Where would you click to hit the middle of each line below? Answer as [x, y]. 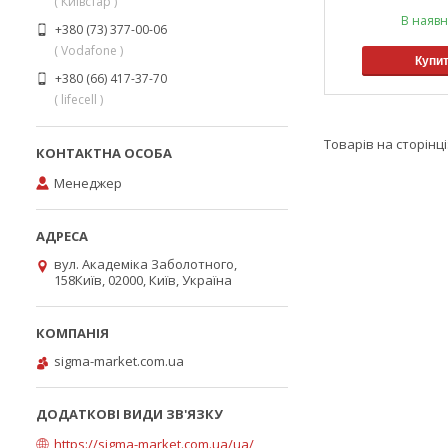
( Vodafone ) [88, 50]
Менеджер [88, 182]
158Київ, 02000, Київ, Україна [143, 280]
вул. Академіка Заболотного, [145, 264]
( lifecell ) [78, 99]
